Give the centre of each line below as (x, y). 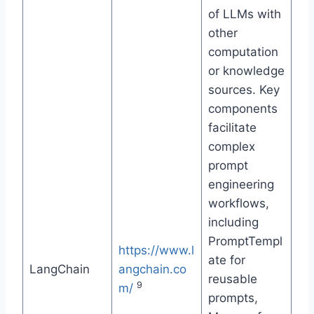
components (243, 109)
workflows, (238, 204)
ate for (226, 260)
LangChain (59, 269)
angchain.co (152, 269)
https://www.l (156, 251)
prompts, (233, 298)
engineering (241, 185)
